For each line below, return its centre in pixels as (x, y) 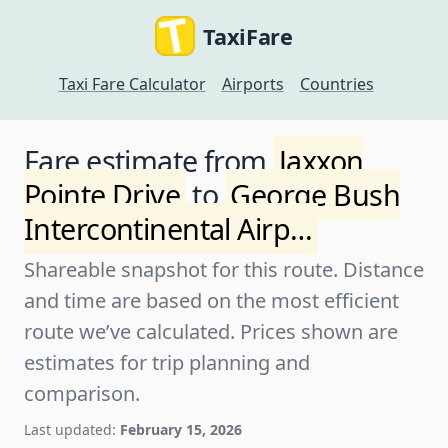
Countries (336, 84)
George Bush (315, 194)
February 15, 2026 (181, 429)
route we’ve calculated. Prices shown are (211, 331)
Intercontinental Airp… (168, 228)
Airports (252, 84)
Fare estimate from (149, 160)
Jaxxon (321, 160)
